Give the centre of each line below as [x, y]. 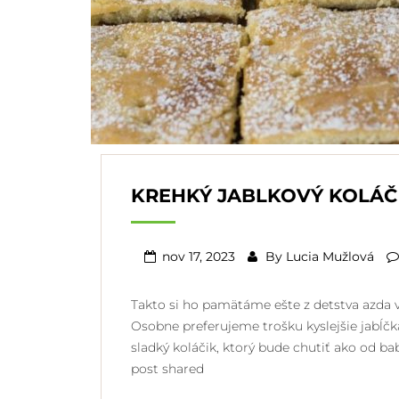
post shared [167, 368]
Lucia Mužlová [330, 256]
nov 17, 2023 [199, 256]
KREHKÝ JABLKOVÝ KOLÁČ [264, 195]
